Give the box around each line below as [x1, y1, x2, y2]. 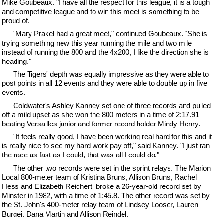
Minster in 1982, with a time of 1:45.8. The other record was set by [2, 191, 210, 200]
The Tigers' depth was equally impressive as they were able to [13, 70, 209, 78]
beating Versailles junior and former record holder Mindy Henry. [2, 119, 201, 128]
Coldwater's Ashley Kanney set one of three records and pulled [13, 101, 211, 109]
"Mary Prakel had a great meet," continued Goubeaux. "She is [13, 29, 207, 38]
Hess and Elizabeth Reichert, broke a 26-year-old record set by [2, 182, 201, 190]
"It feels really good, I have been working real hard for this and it [13, 132, 212, 140]
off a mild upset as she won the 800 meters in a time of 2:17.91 [2, 110, 200, 119]
